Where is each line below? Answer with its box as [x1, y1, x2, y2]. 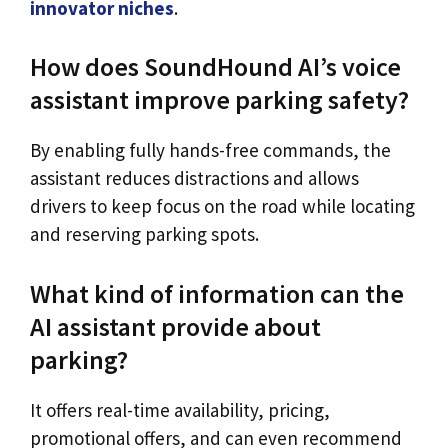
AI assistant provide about [30, 309, 321, 343]
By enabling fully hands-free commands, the [30, 138, 391, 163]
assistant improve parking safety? [30, 83, 409, 117]
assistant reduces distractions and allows [30, 166, 359, 191]
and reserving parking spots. [30, 222, 259, 247]
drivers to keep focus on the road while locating [30, 194, 415, 219]
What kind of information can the [30, 276, 404, 310]
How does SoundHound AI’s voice [30, 50, 401, 84]
